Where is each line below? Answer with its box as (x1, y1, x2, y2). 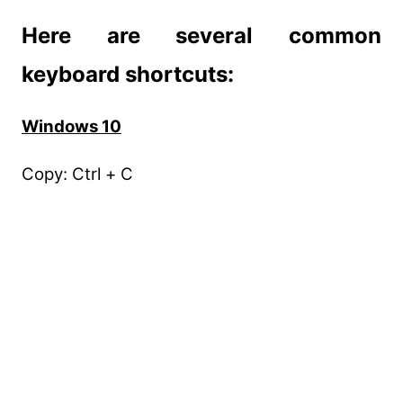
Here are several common (21, 22, 382, 49)
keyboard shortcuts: (21, 60, 234, 87)
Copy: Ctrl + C (21, 163, 133, 184)
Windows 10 (21, 115, 121, 137)
